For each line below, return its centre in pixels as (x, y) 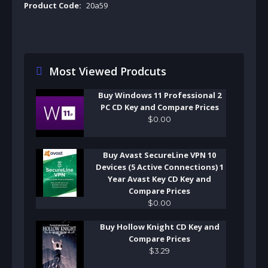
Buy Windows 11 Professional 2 (159, 95)
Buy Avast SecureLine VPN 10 (159, 155)
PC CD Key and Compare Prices (159, 107)
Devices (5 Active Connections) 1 (159, 167)
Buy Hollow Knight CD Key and (159, 226)
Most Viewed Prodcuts (107, 71)
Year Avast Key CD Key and (159, 179)
